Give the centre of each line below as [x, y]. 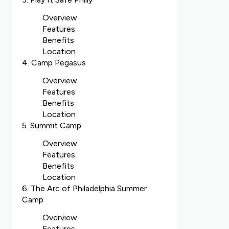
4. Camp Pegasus [54, 63]
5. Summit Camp [51, 125]
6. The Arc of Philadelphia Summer [84, 188]
